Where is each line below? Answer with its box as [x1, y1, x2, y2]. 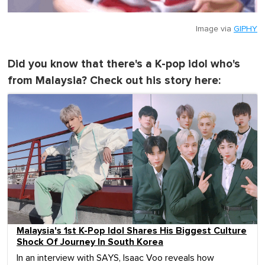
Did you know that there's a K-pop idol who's [8, 57, 240, 72]
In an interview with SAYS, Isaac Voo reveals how [17, 253, 214, 263]
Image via [196, 25, 234, 34]
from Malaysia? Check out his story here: [8, 74, 221, 88]
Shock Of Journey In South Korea [17, 235, 163, 248]
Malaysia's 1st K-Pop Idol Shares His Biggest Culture [17, 224, 247, 237]
